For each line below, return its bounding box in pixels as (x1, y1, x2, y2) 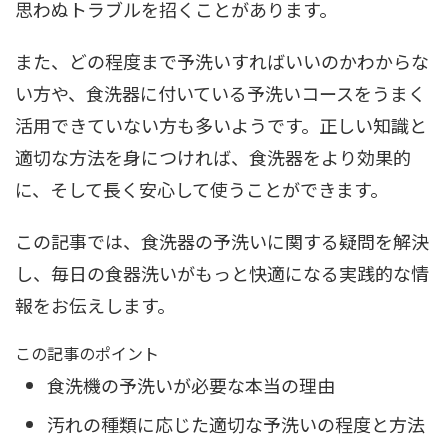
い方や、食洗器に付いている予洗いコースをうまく (15, 80, 426, 106)
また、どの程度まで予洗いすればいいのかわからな (15, 48, 429, 74)
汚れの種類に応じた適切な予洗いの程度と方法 (47, 410, 425, 437)
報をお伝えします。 (15, 292, 175, 318)
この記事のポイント (15, 341, 159, 365)
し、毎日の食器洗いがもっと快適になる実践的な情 (15, 260, 429, 286)
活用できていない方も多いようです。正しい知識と (15, 112, 427, 138)
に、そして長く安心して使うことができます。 (15, 176, 388, 202)
